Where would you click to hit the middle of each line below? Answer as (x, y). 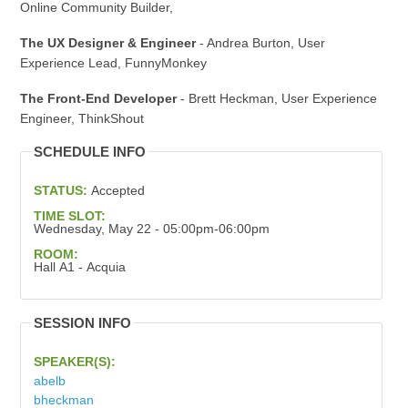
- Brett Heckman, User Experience (276, 99)
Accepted (117, 191)
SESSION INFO (82, 323)
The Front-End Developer (98, 99)
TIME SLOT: (71, 216)
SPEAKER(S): (76, 362)
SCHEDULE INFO (89, 152)
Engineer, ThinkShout (82, 119)
